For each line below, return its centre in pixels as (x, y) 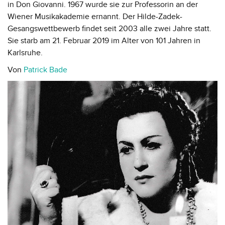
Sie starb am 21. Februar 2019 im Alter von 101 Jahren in (104, 40)
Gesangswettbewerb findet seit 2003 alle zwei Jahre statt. (109, 28)
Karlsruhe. (25, 52)
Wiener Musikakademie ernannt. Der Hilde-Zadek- (95, 16)
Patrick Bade (45, 70)
